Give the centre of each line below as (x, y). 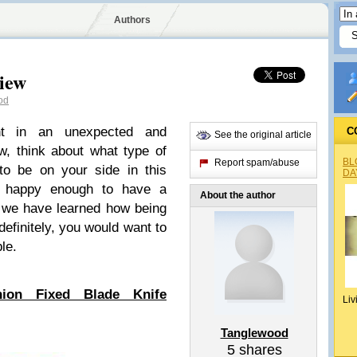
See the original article (263, 135)
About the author (238, 195)
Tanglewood (254, 333)
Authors (132, 20)
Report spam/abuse (257, 163)
